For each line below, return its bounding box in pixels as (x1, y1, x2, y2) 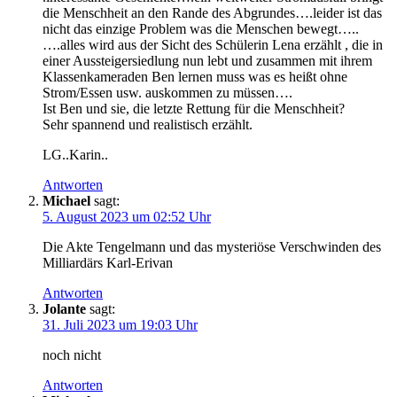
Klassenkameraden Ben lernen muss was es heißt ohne (43, 68, 347, 84)
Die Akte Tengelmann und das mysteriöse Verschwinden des (43, 238, 381, 254)
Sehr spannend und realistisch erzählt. (43, 116, 253, 132)
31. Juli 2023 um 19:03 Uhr (43, 316, 198, 332)
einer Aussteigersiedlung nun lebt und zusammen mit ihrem (43, 52, 372, 68)
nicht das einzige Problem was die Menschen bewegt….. (43, 20, 359, 36)
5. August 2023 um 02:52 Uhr (43, 208, 211, 224)
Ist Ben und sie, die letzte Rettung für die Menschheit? (43, 100, 345, 116)
